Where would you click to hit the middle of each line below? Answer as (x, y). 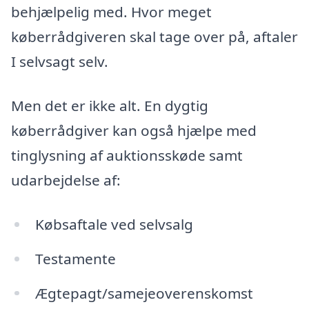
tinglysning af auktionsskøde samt (127, 156)
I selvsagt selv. (60, 62)
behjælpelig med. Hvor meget (111, 12)
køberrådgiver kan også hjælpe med (134, 131)
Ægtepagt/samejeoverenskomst (144, 293)
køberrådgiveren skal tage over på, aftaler (154, 37)
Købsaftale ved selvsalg (114, 224)
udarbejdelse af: (66, 180)
